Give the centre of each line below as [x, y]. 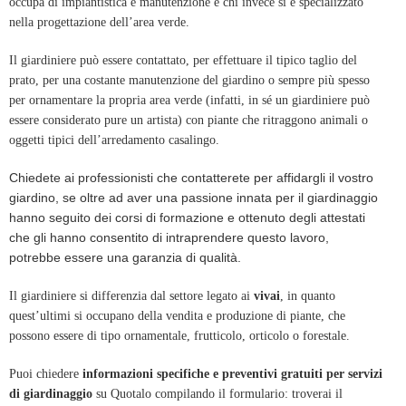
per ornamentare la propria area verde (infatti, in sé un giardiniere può [189, 101]
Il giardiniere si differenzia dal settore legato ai [131, 296]
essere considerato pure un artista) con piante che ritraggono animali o [188, 121]
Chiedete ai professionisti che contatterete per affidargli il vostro [191, 178]
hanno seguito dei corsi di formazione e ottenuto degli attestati [187, 218]
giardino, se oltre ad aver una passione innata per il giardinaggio [193, 198]
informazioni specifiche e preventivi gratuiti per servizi [232, 374]
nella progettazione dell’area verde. [101, 23]
